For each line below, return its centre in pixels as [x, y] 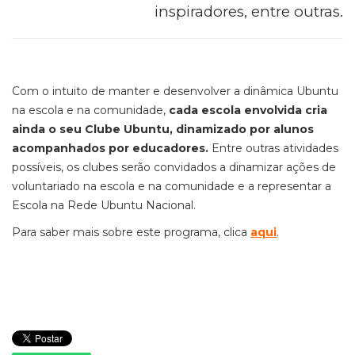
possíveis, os [47, 167]
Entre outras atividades [273, 148]
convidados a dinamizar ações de [245, 167]
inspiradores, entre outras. [249, 11]
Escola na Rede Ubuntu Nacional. [105, 205]
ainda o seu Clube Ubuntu [91, 129]
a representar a [290, 186]
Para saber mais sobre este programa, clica [131, 232]
